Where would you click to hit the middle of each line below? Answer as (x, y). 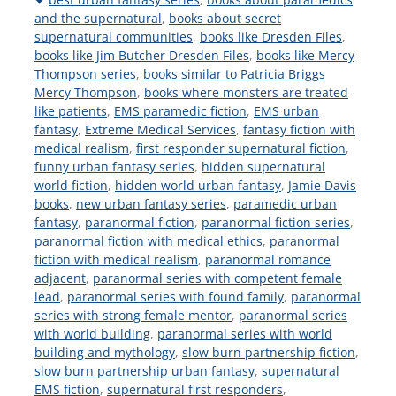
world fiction (71, 185)
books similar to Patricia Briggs (234, 73)
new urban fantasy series (151, 203)
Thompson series (85, 73)
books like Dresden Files (271, 36)
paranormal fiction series (276, 222)
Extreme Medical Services (160, 129)
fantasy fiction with (299, 129)
